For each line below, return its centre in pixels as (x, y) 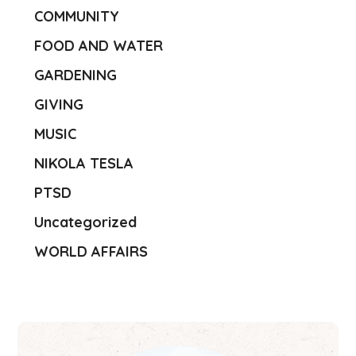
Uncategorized (86, 222)
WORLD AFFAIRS (91, 252)
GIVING (59, 105)
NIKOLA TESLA (84, 164)
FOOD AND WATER (99, 46)
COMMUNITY (77, 17)
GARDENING (76, 75)
